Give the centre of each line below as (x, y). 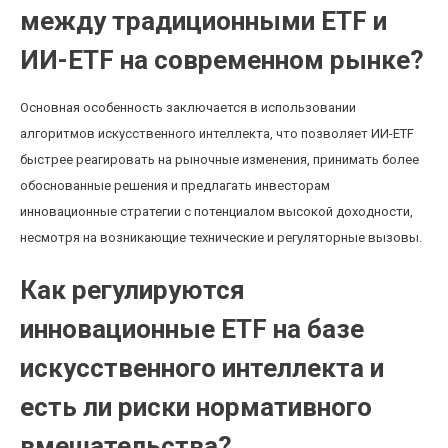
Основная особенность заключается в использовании (188, 107)
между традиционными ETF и (203, 21)
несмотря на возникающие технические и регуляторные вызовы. (221, 237)
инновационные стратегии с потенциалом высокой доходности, (216, 211)
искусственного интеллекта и (202, 368)
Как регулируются (132, 290)
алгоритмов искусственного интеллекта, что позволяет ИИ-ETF (217, 133)
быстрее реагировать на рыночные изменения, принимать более (219, 159)
